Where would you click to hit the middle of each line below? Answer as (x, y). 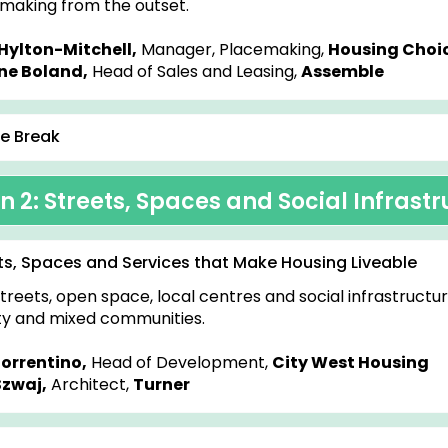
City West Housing (350, 362)
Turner (161, 384)
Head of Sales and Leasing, (194, 71)
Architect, (90, 384)
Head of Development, (179, 362)
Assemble (342, 71)
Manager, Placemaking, (232, 49)
